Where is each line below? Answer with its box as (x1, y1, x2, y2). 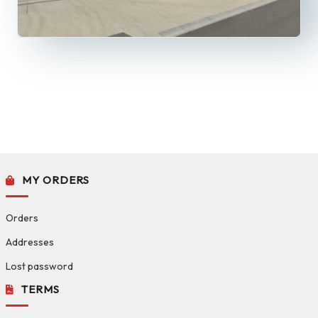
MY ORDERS (22, 173, 89, 187)
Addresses (6, 236, 54, 249)
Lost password (6, 260, 73, 273)
